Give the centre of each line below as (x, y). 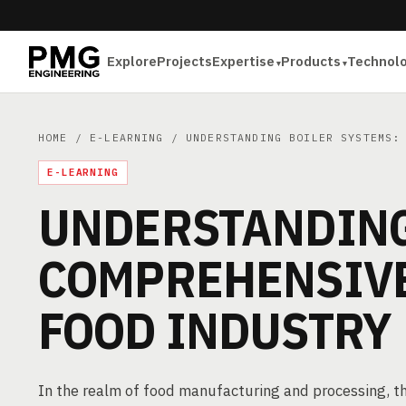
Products (311, 61)
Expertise (244, 61)
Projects (185, 61)
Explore (132, 61)
